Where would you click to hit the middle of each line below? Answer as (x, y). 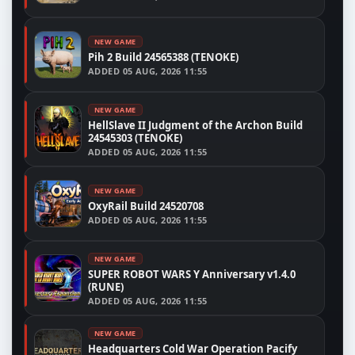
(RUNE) (106, 286)
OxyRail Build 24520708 (146, 206)
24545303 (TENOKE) (135, 137)
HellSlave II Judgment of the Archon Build (195, 125)
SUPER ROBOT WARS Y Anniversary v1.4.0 (192, 274)
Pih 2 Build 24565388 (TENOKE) (163, 57)
